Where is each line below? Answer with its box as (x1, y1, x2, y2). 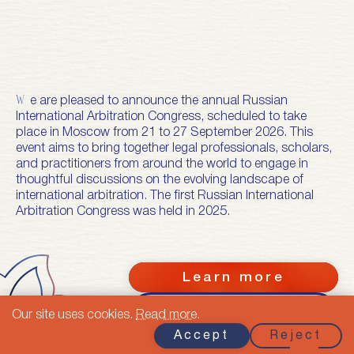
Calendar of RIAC (153, 300, 314, 313)
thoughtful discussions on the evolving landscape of (16, 175, 303, 186)
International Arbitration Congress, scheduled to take (16, 111, 307, 122)
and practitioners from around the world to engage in (16, 159, 308, 170)
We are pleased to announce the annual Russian (16, 95, 25, 107)
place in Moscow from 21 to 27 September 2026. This (16, 127, 313, 138)
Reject (269, 330, 322, 341)
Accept (174, 330, 230, 341)
